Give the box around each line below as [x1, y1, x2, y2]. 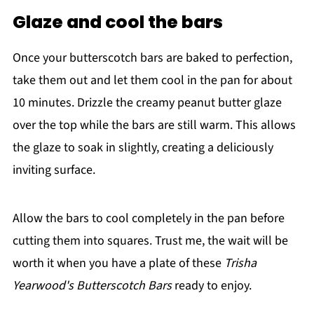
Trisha [224, 254, 257, 273]
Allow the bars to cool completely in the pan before [12, 210, 285, 228]
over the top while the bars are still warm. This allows [12, 116, 296, 135]
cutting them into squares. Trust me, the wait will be [12, 232, 288, 250]
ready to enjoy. [171, 277, 252, 295]
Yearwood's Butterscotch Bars [12, 277, 172, 295]
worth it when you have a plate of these [12, 254, 224, 273]
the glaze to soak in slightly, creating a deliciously [12, 139, 273, 157]
